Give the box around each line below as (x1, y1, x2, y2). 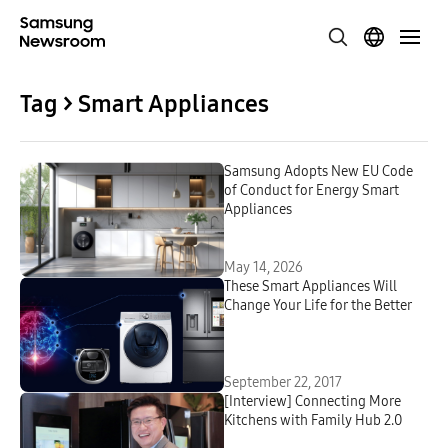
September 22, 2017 (224, 374, 342, 391)
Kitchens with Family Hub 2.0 (224, 412, 402, 429)
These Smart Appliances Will (224, 278, 397, 295)
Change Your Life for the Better (224, 297, 412, 314)
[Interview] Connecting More (224, 393, 401, 410)
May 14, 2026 (224, 259, 303, 276)
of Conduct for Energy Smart (224, 182, 399, 199)
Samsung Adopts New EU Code (224, 163, 413, 180)
